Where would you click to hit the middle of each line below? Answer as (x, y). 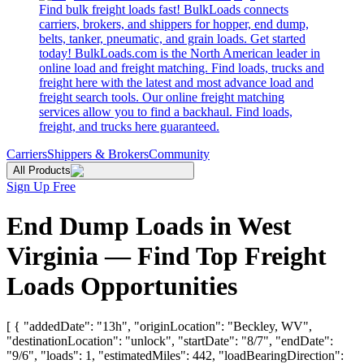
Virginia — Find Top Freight (167, 256)
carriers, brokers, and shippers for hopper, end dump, (174, 24)
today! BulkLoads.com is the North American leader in (180, 53)
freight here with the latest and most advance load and (176, 82)
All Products (42, 170)
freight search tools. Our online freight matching (162, 97)
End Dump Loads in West (149, 226)
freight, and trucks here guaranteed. (129, 126)
